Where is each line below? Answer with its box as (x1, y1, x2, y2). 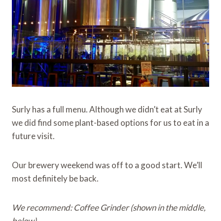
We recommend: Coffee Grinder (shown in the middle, (12, 202, 206, 213)
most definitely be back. (12, 173, 99, 184)
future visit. (12, 130, 55, 141)
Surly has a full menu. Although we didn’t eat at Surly (12, 104, 202, 114)
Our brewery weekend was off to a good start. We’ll (12, 159, 202, 170)
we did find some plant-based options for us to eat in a (12, 117, 209, 128)
